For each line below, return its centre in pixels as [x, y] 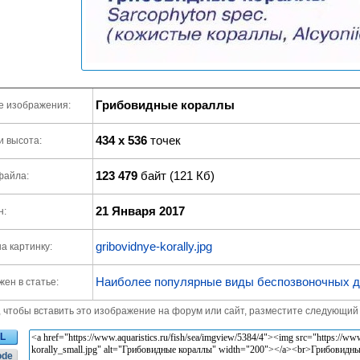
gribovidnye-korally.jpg [154, 246]
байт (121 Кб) [176, 176]
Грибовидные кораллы [165, 105]
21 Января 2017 [140, 211]
